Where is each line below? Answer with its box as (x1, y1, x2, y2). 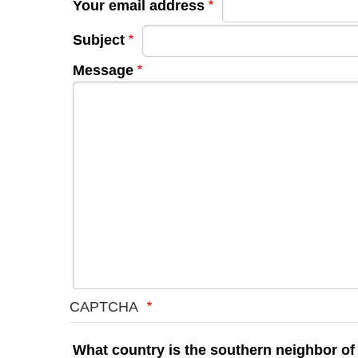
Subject (72, 32, 125, 49)
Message (72, 62, 133, 78)
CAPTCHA (70, 298, 143, 315)
